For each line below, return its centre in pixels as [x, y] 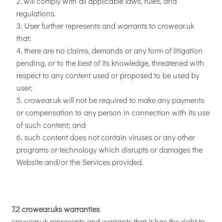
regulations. [36, 13]
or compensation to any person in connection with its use [113, 112]
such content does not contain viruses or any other [110, 137]
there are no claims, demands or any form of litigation [113, 50]
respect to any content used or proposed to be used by [108, 75]
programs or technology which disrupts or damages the [110, 149]
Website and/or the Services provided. [80, 162]
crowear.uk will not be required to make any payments [114, 100]
